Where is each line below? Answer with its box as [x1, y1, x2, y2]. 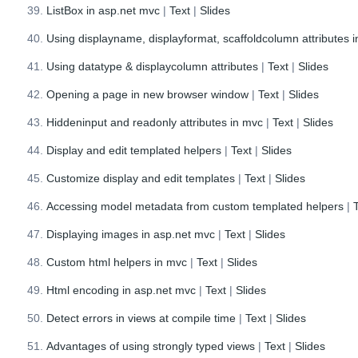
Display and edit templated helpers [46, 143, 222, 157]
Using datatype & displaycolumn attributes [46, 59, 259, 73]
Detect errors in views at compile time [46, 311, 237, 324]
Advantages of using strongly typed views [46, 339, 256, 352]
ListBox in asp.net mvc [46, 3, 161, 17]
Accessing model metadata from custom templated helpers [46, 199, 344, 213]
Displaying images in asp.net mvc [46, 227, 216, 241]
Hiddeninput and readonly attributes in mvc [46, 115, 264, 129]
